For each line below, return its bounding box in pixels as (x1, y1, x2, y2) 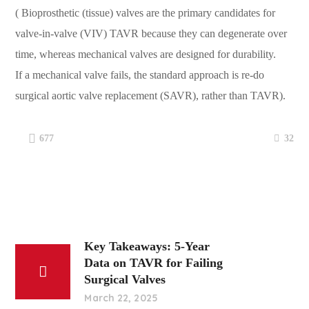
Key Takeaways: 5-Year (84, 239, 210, 253)
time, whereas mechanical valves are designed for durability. (15, 48, 277, 60)
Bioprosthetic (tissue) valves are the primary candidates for (21, 7, 276, 19)
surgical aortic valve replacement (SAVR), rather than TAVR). (15, 90, 286, 101)
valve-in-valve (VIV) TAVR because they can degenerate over (15, 28, 288, 39)
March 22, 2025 (84, 292, 158, 304)
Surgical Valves (84, 272, 166, 286)
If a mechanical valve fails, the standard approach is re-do (15, 69, 265, 81)
